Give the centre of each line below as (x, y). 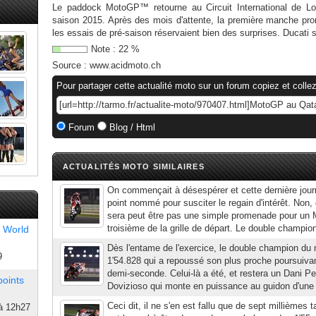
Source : (71, 65)
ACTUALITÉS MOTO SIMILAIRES (134, 166)
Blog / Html (131, 127)
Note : (105, 49)
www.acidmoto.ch (125, 65)
